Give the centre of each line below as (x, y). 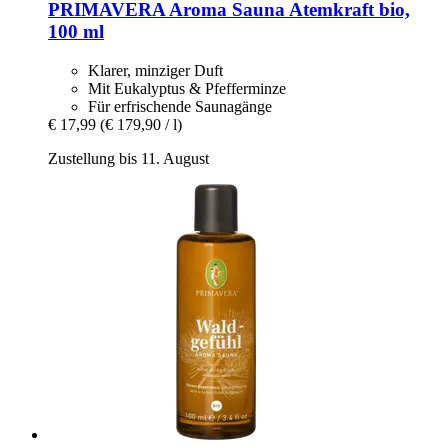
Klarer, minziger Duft (155, 70)
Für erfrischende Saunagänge (180, 106)
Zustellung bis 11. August (128, 158)
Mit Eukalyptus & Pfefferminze (187, 88)
